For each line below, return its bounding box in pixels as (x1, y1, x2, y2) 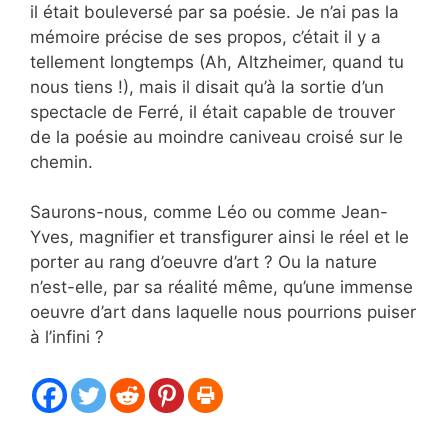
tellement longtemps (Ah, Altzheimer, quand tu (30, 51, 404, 72)
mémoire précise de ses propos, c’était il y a (30, 26, 381, 47)
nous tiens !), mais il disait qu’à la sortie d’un (30, 76, 384, 97)
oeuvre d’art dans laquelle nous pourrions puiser (30, 302, 416, 323)
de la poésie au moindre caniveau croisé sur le (30, 126, 403, 147)
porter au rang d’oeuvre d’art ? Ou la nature (30, 252, 377, 273)
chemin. (30, 151, 93, 172)
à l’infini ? (30, 327, 104, 348)
